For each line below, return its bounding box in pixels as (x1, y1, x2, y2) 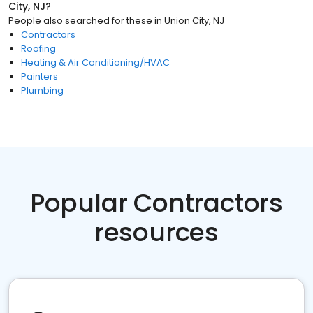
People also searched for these (8, 14, 152, 27)
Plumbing (21, 84, 64, 97)
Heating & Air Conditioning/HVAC (21, 56, 170, 69)
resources (94, 214, 219, 250)
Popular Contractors (29, 185, 284, 221)
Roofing (21, 42, 56, 55)
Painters (21, 70, 58, 83)
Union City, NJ (164, 14, 224, 27)
